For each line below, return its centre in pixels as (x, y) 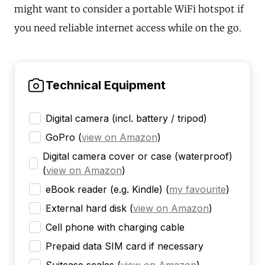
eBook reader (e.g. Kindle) (104, 190)
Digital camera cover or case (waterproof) (137, 156)
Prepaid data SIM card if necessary (125, 246)
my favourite (198, 190)
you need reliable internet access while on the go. (128, 28)
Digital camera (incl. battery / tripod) (126, 119)
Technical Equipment (106, 85)
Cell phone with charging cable (115, 227)
